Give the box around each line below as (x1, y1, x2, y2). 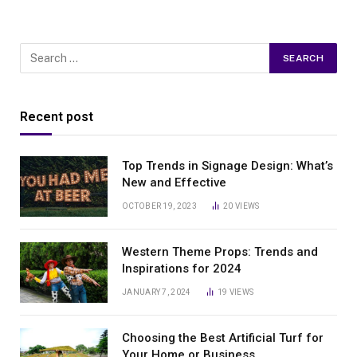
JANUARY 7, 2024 (122, 287, 191, 296)
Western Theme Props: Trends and (122, 244, 318, 259)
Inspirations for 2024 (122, 261, 241, 276)
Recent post (20, 108, 93, 124)
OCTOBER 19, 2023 (122, 201, 197, 210)
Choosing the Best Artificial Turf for (122, 330, 324, 345)
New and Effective (122, 175, 226, 190)
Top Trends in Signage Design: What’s (122, 158, 333, 173)
